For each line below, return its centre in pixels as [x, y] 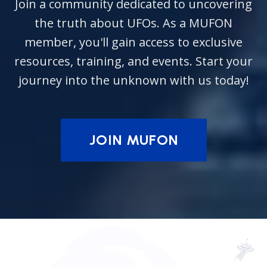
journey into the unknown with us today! [133, 80]
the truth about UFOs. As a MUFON [133, 23]
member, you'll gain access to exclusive [133, 42]
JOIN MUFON [133, 140]
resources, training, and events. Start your [133, 61]
